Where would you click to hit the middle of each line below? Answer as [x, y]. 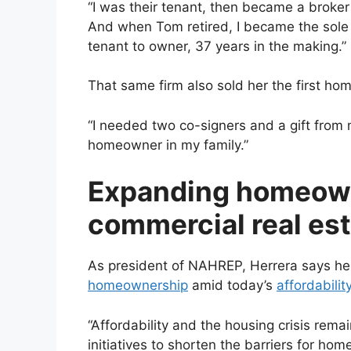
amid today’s [232, 286]
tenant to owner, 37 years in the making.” [217, 46]
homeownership [138, 286]
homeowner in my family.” [168, 145]
